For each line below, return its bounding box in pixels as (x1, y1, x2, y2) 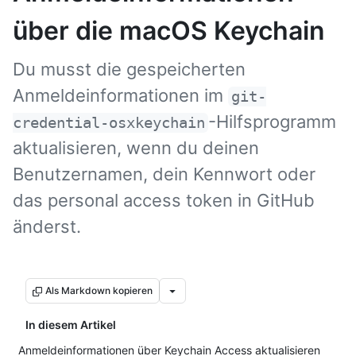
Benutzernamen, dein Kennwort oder (13, 164, 315, 184)
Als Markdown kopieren (45, 284, 153, 296)
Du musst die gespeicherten (13, 59, 246, 79)
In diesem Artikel (25, 318, 116, 331)
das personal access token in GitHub (13, 190, 315, 211)
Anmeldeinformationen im (13, 85, 228, 106)
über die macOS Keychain (13, 15, 325, 46)
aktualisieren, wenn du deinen (13, 137, 259, 158)
